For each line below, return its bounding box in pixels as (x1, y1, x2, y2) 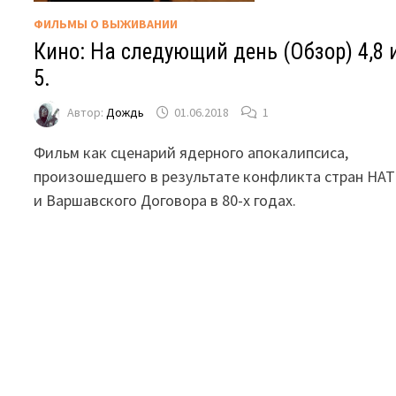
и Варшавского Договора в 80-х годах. (34, 189, 297, 210)
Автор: (67, 104, 107, 120)
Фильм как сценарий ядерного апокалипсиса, (34, 141, 349, 163)
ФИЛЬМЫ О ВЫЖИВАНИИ (34, 15, 179, 32)
